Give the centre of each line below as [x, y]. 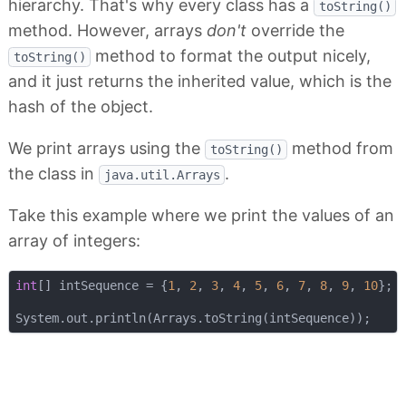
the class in [53, 174]
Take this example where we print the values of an [201, 216]
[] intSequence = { [102, 285]
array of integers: [74, 241]
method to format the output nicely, [231, 56]
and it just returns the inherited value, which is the [200, 82]
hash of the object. [81, 107]
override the [295, 31]
